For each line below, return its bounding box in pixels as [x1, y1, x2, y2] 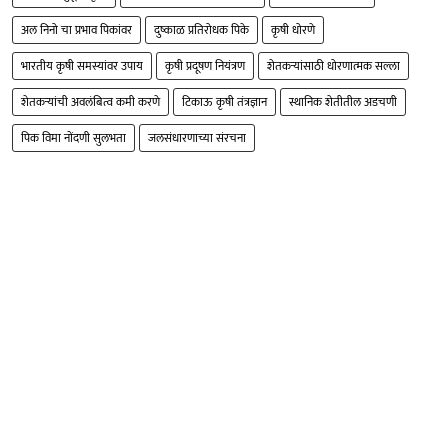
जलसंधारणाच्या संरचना [148, 127, 246, 148]
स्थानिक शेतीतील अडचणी [289, 91, 397, 112]
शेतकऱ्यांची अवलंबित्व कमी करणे [21, 91, 160, 112]
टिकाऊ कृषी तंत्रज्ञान [182, 91, 267, 112]
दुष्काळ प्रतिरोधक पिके [154, 19, 249, 40]
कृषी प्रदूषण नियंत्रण [165, 55, 245, 76]
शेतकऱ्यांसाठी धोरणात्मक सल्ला [267, 55, 400, 76]
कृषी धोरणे [271, 19, 315, 40]
